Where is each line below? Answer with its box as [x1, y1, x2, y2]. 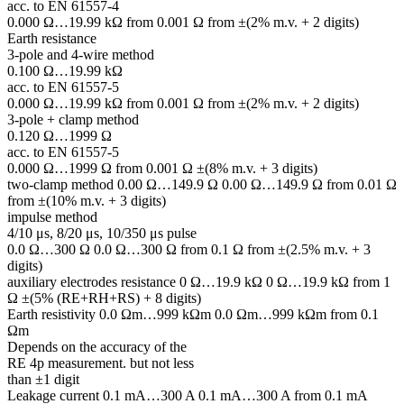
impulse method [7, 208, 97, 225]
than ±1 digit [7, 371, 79, 387]
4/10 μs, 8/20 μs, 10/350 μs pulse [7, 225, 197, 241]
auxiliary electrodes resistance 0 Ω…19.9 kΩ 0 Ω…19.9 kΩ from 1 [7, 273, 390, 289]
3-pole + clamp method [7, 111, 139, 127]
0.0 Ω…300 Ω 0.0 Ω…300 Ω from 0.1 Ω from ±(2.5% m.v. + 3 [7, 241, 371, 257]
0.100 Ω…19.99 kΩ [7, 62, 123, 78]
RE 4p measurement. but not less [7, 354, 194, 371]
